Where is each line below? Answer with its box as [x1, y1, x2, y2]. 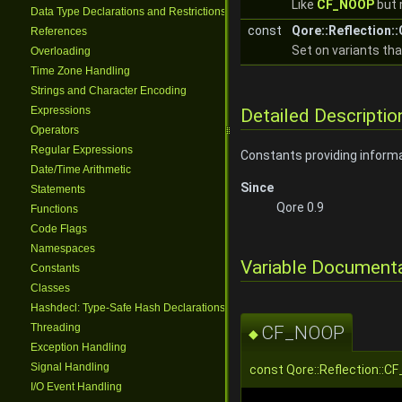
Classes [31, 282, 70, 294]
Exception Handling [31, 341, 127, 354]
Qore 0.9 [276, 200, 324, 215]
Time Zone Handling [31, 65, 130, 77]
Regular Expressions [31, 144, 133, 156]
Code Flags [31, 223, 87, 235]
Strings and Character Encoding [31, 84, 187, 97]
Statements [31, 183, 85, 196]
